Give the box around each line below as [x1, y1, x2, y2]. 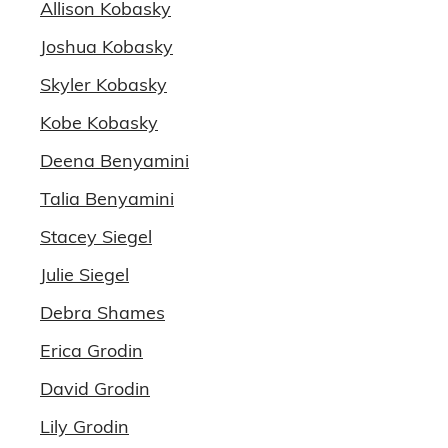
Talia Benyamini [40, 187, 174, 210]
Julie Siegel [40, 263, 129, 286]
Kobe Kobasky [40, 111, 158, 134]
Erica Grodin [40, 339, 143, 362]
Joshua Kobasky [40, 35, 173, 58]
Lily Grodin [40, 415, 129, 438]
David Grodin [40, 377, 150, 400]
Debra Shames [40, 301, 165, 324]
